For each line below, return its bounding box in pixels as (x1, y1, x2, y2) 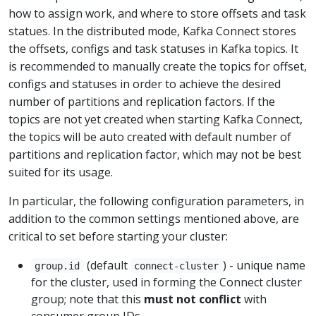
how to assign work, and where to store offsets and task (8, 5, 306, 21)
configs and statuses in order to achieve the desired (8, 75, 281, 92)
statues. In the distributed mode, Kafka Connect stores (8, 23, 296, 39)
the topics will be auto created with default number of (8, 128, 291, 145)
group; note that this (31, 291, 144, 307)
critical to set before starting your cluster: (8, 228, 228, 244)
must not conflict (144, 291, 241, 307)
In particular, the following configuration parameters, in (8, 193, 304, 209)
